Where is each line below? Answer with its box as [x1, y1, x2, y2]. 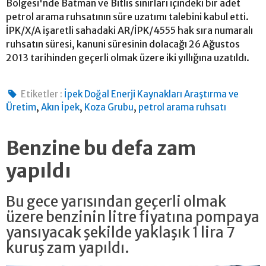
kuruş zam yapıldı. [6, 238, 129, 257]
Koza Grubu [84, 101, 134, 113]
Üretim [6, 101, 36, 113]
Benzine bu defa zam [6, 136, 196, 160]
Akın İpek [41, 101, 80, 113]
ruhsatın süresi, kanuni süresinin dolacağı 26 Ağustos [6, 37, 240, 50]
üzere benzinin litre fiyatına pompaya [6, 207, 259, 226]
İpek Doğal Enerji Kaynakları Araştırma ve [64, 88, 239, 100]
